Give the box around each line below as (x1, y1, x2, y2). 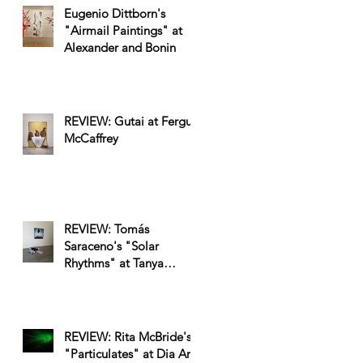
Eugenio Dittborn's (64, 5, 165, 21)
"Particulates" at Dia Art (64, 345, 194, 361)
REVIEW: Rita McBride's (64, 328, 191, 344)
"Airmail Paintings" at (64, 22, 182, 38)
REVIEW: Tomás (64, 220, 149, 237)
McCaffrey (64, 130, 118, 146)
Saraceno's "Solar (64, 237, 159, 254)
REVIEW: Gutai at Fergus (64, 113, 197, 129)
